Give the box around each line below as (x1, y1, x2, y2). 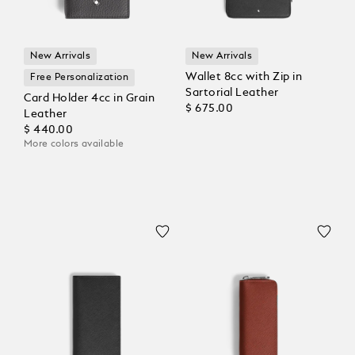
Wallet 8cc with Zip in (185, 71, 302, 83)
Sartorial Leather (185, 87, 279, 99)
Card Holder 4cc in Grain (24, 93, 155, 105)
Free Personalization (30, 73, 129, 83)
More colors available (24, 139, 124, 150)
